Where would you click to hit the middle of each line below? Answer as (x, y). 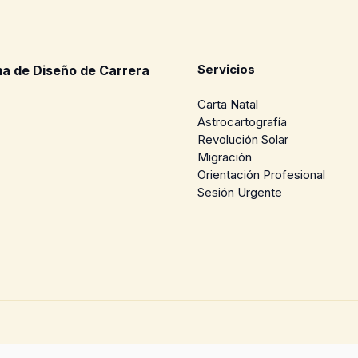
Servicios (226, 69)
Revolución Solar (243, 139)
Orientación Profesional (261, 175)
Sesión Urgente (239, 192)
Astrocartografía (242, 122)
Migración (224, 157)
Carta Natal (227, 104)
